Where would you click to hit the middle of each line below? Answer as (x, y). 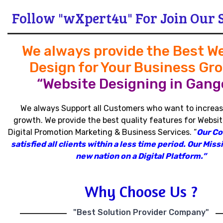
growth (27, 120)
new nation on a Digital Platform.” (141, 156)
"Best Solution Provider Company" (141, 212)
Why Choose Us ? (141, 191)
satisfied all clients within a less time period (97, 144)
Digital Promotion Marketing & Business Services (99, 132)
